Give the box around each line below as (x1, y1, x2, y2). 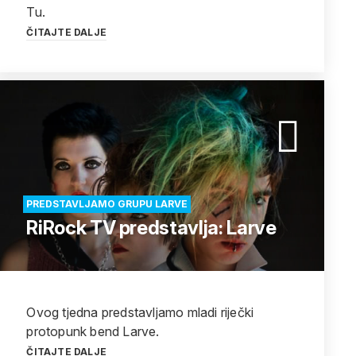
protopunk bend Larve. (26, 323, 160, 339)
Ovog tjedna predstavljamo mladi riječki (26, 304, 254, 320)
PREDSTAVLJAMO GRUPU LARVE (26, 198, 188, 210)
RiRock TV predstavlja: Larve (26, 216, 277, 239)
